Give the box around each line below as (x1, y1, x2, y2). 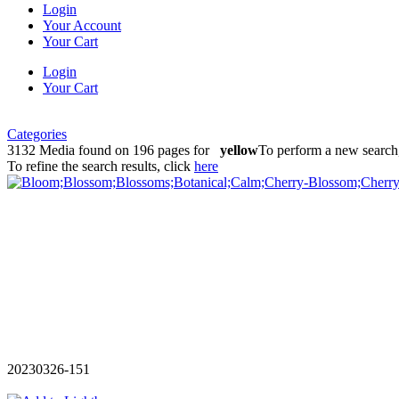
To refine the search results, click (7, 159, 194, 174)
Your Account (43, 18, 121, 33)
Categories (7, 126, 67, 142)
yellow (220, 142, 258, 158)
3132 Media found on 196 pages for (7, 142, 220, 158)
